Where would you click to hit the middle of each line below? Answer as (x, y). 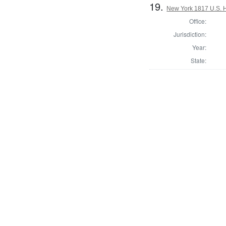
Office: (197, 21)
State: (198, 60)
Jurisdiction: (190, 34)
